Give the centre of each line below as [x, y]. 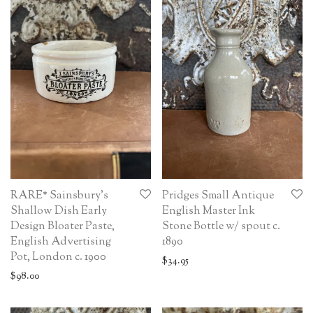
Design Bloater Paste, [63, 226]
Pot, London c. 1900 [58, 257]
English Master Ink [209, 211]
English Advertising [61, 242]
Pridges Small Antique [218, 196]
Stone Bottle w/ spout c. [221, 226]
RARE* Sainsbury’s [59, 196]
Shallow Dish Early [59, 211]
